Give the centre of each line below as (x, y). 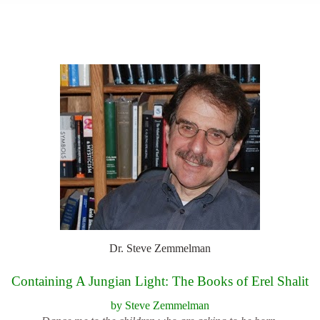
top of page (160, 32)
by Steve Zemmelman (160, 305)
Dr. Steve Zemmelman (160, 248)
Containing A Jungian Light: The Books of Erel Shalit (160, 281)
